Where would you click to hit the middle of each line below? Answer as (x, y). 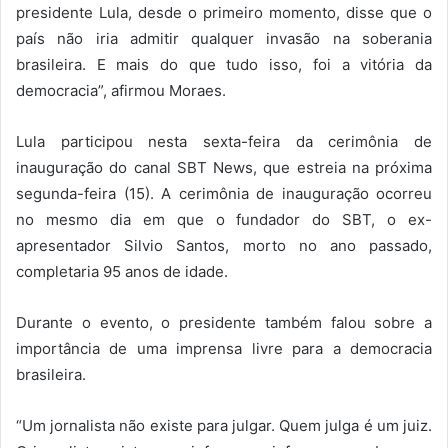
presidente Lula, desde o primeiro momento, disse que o (224, 13)
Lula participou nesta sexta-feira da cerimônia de (224, 142)
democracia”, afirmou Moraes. (121, 91)
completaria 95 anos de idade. (122, 272)
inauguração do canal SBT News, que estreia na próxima (224, 168)
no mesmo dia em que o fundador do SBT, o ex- (224, 220)
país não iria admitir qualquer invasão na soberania (224, 39)
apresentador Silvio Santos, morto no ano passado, (224, 246)
